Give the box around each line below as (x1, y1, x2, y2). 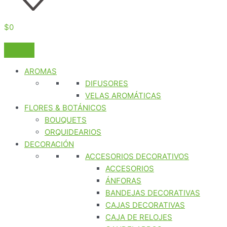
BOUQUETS (45, 115, 87, 125)
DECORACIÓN (24, 139, 74, 149)
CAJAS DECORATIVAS (105, 200, 185, 210)
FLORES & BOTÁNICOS (24, 103, 106, 112)
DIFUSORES (85, 79, 128, 88)
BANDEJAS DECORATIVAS (105, 188, 200, 198)
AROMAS (24, 66, 57, 76)
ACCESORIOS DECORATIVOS (85, 152, 189, 161)
